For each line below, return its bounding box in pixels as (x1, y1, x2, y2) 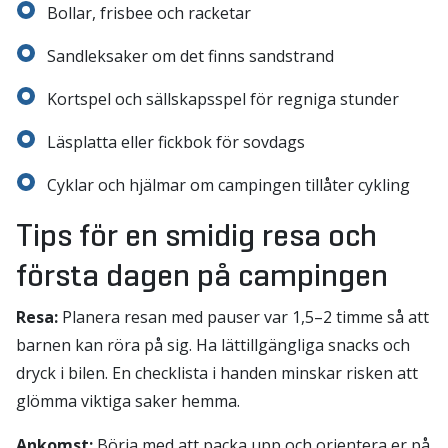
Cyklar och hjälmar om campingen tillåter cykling (47, 174, 410, 196)
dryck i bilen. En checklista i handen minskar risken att (16, 362, 418, 384)
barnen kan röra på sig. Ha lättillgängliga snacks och (16, 334, 410, 356)
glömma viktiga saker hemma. (16, 390, 240, 412)
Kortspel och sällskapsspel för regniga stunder (47, 88, 399, 110)
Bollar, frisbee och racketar (47, 2, 251, 24)
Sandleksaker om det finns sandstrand (47, 45, 334, 67)
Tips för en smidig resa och (16, 215, 377, 255)
